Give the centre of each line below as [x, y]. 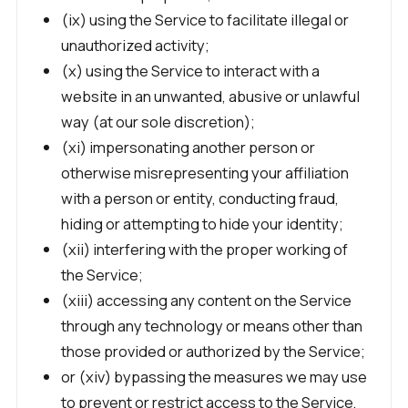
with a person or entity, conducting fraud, [200, 198]
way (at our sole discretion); [158, 122]
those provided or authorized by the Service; [213, 351]
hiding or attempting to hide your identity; [202, 224]
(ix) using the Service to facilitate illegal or [205, 20]
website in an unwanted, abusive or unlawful [210, 96]
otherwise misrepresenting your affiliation [205, 173]
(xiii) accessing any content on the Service [206, 300]
